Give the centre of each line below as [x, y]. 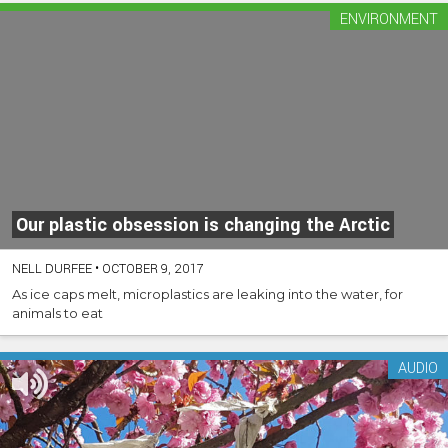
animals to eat [57, 312]
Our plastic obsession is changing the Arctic [203, 224]
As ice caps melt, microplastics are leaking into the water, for [207, 293]
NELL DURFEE [52, 268]
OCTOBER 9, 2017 [151, 268]
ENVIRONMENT [389, 20]
